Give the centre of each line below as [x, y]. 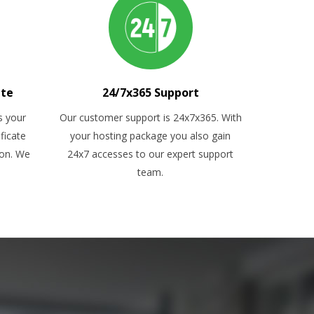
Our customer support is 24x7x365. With [150, 117]
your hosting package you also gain [151, 136]
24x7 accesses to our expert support [151, 154]
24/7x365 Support [150, 93]
